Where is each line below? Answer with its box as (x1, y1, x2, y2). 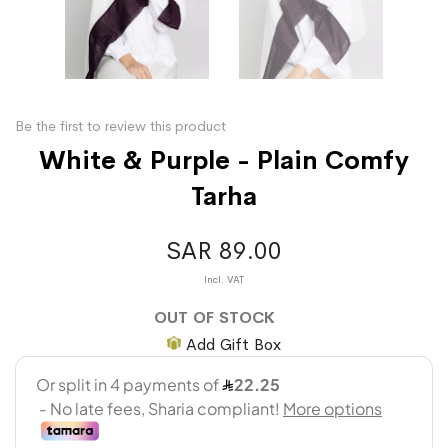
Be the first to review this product (15, 116, 226, 135)
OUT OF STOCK (153, 306, 275, 328)
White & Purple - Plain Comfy (39, 144, 409, 177)
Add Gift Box (186, 333, 281, 355)
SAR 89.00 (166, 235, 282, 266)
